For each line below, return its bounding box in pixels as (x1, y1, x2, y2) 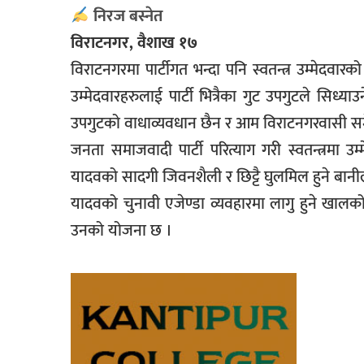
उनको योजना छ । (71, 217, 172, 245)
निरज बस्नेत (89, 2, 162, 31)
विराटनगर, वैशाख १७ (71, 29, 197, 58)
